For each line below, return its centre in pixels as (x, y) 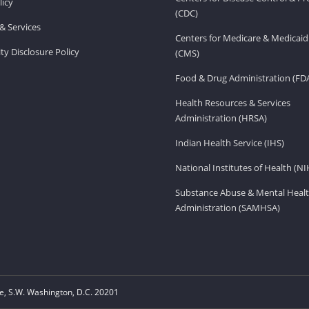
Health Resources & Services (233, 102)
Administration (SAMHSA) (228, 207)
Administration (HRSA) (221, 118)
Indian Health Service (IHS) (230, 142)
